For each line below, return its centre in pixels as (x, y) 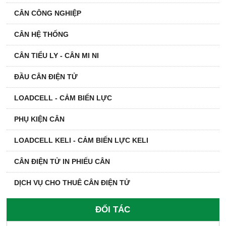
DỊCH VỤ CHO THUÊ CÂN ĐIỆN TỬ (72, 183)
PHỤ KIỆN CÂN (40, 119)
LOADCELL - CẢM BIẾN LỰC (63, 98)
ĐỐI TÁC (113, 210)
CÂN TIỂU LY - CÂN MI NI (57, 56)
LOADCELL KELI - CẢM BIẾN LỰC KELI (81, 140)
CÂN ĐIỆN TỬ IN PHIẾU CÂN (62, 162)
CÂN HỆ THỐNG (42, 35)
